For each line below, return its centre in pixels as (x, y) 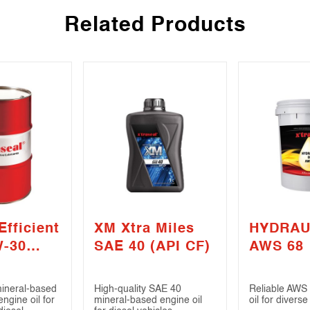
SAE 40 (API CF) (152, 247)
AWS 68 (276, 247)
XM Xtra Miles (144, 229)
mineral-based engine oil (148, 301)
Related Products (155, 26)
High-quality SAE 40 (138, 290)
